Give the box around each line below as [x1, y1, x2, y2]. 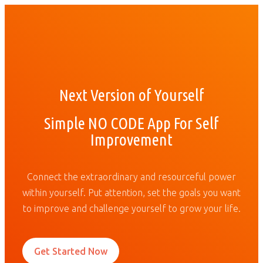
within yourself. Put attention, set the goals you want [22, 187, 241, 198]
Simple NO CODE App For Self [44, 114, 219, 132]
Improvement [90, 130, 173, 149]
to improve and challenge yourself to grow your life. [22, 203, 241, 214]
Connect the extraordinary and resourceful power [27, 171, 236, 182]
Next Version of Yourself [59, 86, 204, 104]
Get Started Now [34, 246, 107, 257]
